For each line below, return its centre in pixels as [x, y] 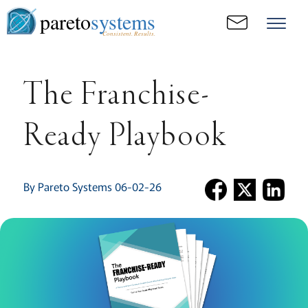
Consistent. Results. [129, 33]
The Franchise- [117, 96]
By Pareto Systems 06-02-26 [92, 186]
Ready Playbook [125, 137]
